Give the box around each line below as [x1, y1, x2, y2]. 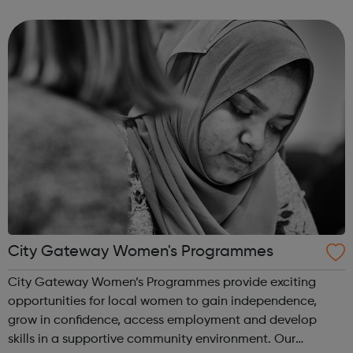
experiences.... [8, 19, 90, 32]
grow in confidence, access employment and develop [8, 314, 317, 328]
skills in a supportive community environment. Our [8, 333, 274, 347]
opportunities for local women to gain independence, [8, 295, 317, 309]
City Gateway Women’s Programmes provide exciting [8, 277, 316, 290]
